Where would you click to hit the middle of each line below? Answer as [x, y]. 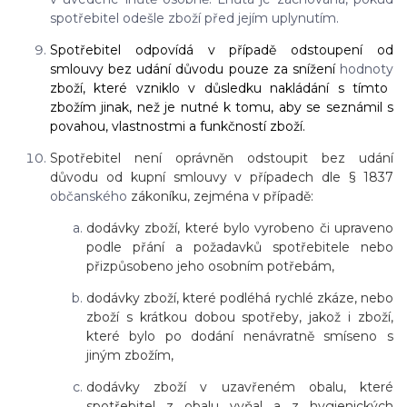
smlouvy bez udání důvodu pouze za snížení [195, 69]
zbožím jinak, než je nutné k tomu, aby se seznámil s [222, 108]
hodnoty [366, 69]
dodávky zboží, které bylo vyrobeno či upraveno [240, 228]
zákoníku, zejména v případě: [220, 197]
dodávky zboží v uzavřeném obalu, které [240, 387]
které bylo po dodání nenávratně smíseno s [240, 337]
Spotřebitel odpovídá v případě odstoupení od [222, 50]
